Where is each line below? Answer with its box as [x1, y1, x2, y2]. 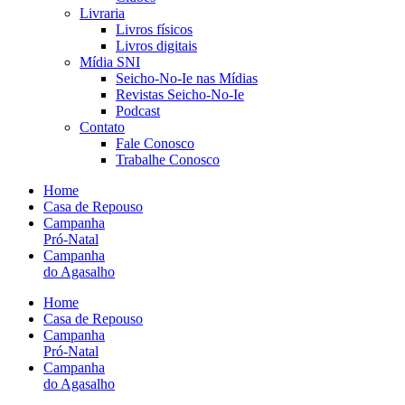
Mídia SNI [80, 54, 140, 70]
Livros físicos [116, 22, 193, 37]
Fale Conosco [116, 136, 194, 151]
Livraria [80, 5, 125, 21]
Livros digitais [116, 38, 197, 53]
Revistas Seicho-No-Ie [116, 87, 244, 102]
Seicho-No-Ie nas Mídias [116, 71, 258, 86]
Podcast [116, 103, 160, 118]
